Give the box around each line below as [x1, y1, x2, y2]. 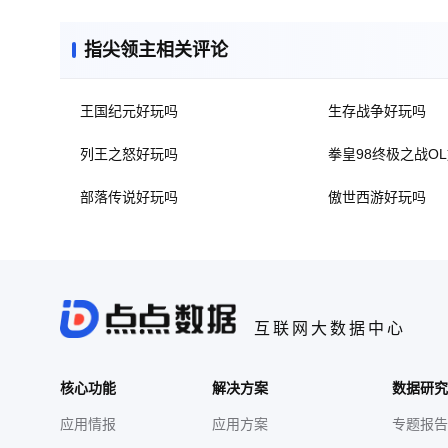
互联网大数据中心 [254, 320, 406, 337]
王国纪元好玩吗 [80, 103, 178, 119]
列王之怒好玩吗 [80, 146, 178, 162]
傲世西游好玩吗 [328, 189, 426, 205]
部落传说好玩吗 [80, 189, 178, 205]
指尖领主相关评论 [84, 40, 228, 60]
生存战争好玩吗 [328, 103, 426, 119]
